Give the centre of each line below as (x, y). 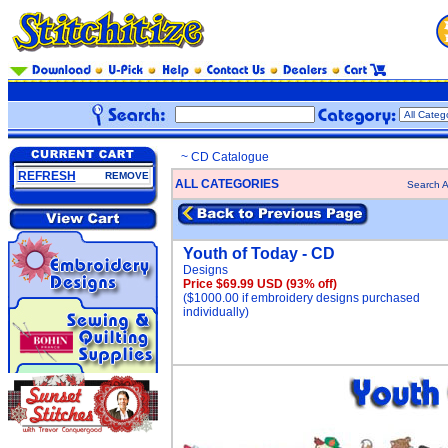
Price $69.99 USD (234, 284)
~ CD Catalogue (225, 157)
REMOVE (126, 175)
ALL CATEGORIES (227, 184)
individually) (216, 312)
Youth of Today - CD (259, 253)
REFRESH (46, 176)
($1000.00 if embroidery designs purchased (301, 298)
